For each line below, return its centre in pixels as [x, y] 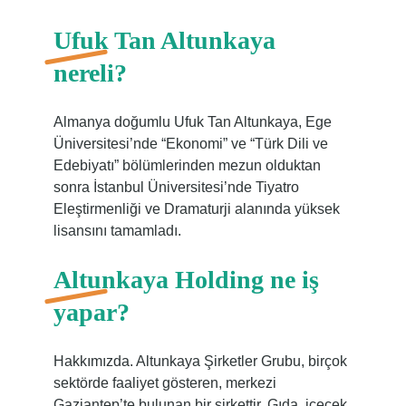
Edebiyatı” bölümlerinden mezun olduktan [187, 165]
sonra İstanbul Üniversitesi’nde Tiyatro [176, 187]
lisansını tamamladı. [117, 231]
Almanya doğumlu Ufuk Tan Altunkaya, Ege [192, 122]
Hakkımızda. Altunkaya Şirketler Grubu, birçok [200, 361]
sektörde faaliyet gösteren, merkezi [164, 383]
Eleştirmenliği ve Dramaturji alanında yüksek [196, 209]
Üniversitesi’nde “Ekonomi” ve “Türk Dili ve [190, 144]
